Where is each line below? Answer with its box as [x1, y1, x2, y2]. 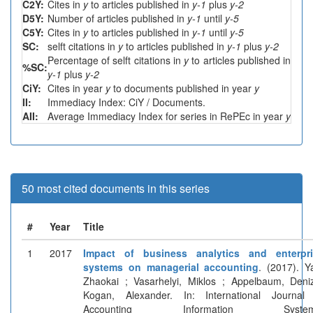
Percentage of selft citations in [48, 52, 184, 67]
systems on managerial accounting [83, 259, 259, 274]
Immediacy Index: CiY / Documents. [48, 94, 205, 109]
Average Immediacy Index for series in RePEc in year [48, 108, 286, 123]
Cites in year [48, 80, 105, 95]
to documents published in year [110, 80, 254, 95]
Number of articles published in [48, 10, 187, 25]
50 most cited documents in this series [22, 180, 210, 196]
